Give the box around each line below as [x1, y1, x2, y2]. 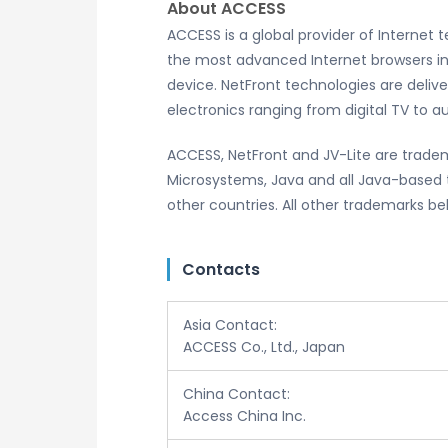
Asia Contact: [183, 315, 277, 335]
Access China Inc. [183, 406, 306, 426]
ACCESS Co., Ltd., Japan [183, 337, 345, 357]
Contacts [182, 258, 260, 281]
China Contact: [183, 384, 290, 404]
